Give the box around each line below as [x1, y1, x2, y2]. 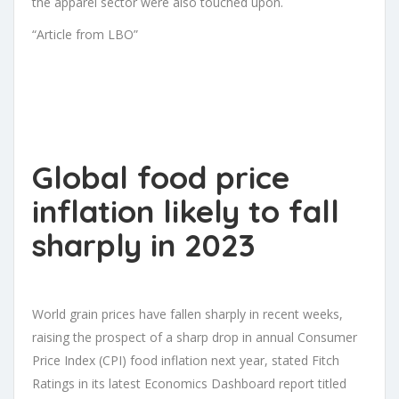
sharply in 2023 [32, 224, 256, 265]
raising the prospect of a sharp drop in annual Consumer [32, 328, 357, 346]
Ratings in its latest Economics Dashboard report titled [32, 374, 346, 392]
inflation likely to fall [32, 191, 339, 231]
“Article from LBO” [32, 25, 138, 43]
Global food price [32, 157, 289, 197]
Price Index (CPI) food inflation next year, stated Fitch [32, 351, 339, 369]
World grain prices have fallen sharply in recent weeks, [32, 305, 343, 322]
